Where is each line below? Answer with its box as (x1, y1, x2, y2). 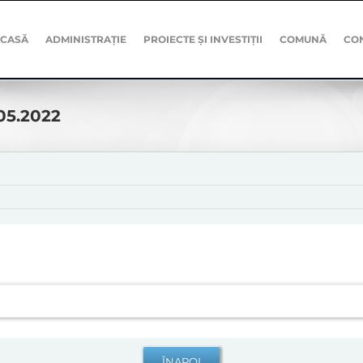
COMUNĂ (280, 33, 327, 45)
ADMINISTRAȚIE (45, 33, 127, 45)
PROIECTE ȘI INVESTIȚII (143, 33, 263, 45)
